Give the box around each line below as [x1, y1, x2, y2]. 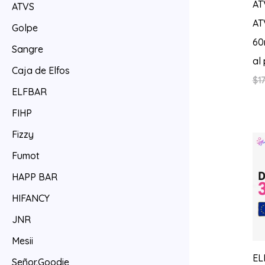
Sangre [12, 43, 43, 56]
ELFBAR [12, 86, 47, 98]
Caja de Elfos [12, 64, 70, 77]
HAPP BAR [12, 171, 57, 183]
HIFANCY [12, 192, 50, 205]
